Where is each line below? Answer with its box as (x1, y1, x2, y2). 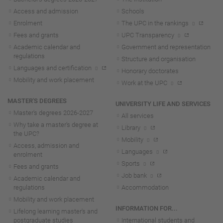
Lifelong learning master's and (13, 208, 98, 216)
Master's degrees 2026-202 (13, 109, 90, 117)
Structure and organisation (121, 55, 196, 63)
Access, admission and (13, 142, 79, 150)
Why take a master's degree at (13, 121, 98, 129)
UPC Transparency (121, 31, 174, 39)
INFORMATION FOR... (115, 205, 178, 213)
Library (121, 124, 140, 132)
